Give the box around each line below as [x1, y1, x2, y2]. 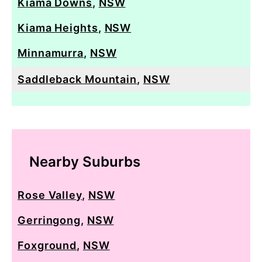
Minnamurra [18, 46, 84, 59]
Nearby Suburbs [29, 153, 140, 170]
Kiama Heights [18, 21, 98, 34]
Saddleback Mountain [18, 73, 137, 85]
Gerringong [18, 213, 81, 226]
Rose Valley [18, 188, 82, 201]
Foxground [18, 239, 77, 251]
